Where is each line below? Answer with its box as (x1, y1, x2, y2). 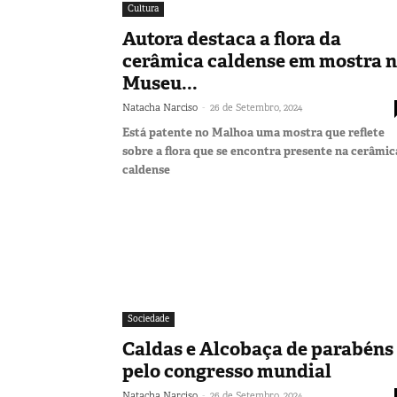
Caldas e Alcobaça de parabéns (122, 336, 393, 362)
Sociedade (128, 312, 169, 324)
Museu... (122, 70, 198, 96)
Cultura (128, 2, 159, 14)
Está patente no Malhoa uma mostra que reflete (122, 124, 385, 140)
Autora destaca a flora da (122, 26, 341, 51)
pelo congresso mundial (122, 358, 331, 384)
